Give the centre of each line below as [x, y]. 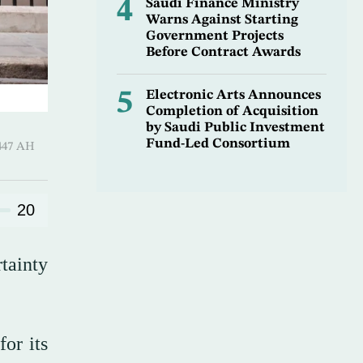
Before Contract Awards [223, 53]
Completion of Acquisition [232, 112]
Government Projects [214, 36]
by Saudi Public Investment [235, 128]
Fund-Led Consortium [218, 144]
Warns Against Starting [222, 20]
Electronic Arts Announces [233, 96]
